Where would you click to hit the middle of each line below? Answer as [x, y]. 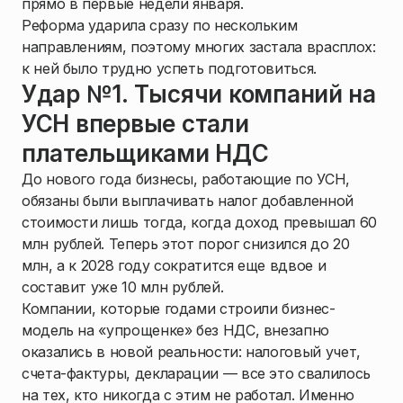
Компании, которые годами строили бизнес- [179, 309]
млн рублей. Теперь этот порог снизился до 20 [186, 244]
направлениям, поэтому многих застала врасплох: [199, 47]
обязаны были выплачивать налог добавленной [188, 201]
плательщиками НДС [145, 154]
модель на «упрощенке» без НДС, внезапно [175, 331]
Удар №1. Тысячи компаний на [199, 94]
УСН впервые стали [135, 124]
